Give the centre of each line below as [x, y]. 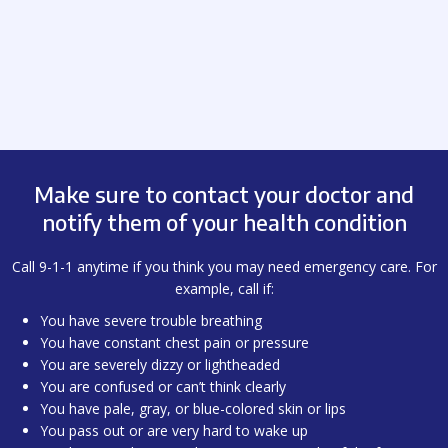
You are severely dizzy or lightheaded [160, 365]
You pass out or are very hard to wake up [174, 431]
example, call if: [224, 289]
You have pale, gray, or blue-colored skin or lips [193, 409]
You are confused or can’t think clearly [163, 387]
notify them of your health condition [224, 222]
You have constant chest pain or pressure [174, 343]
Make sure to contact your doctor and [224, 194]
